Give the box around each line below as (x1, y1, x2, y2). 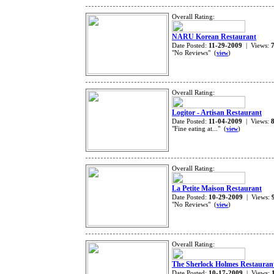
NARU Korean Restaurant (172, 32, 256, 41)
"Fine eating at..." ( (172, 124, 226, 132)
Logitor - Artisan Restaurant (172, 108, 262, 117)
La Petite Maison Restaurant (172, 183, 262, 193)
